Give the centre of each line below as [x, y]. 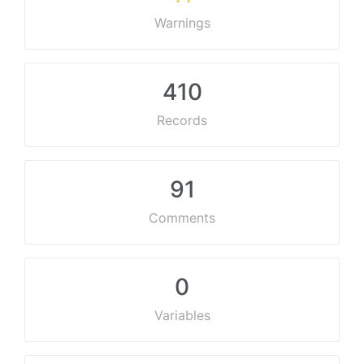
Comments [182, 218]
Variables [182, 315]
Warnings [182, 23]
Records [182, 120]
